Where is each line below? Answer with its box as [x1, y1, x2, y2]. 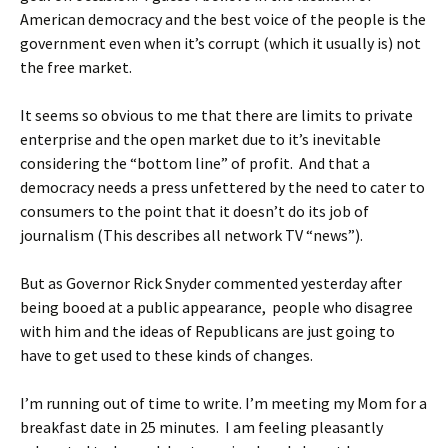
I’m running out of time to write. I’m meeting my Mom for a [20, 393, 427, 413]
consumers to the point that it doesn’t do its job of [20, 201, 369, 221]
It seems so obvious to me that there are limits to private [20, 105, 413, 125]
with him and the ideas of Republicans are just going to [20, 321, 395, 341]
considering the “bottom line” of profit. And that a [20, 153, 370, 173]
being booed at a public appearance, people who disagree [20, 297, 413, 317]
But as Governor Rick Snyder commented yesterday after [20, 273, 402, 293]
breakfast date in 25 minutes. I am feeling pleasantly [20, 417, 383, 437]
